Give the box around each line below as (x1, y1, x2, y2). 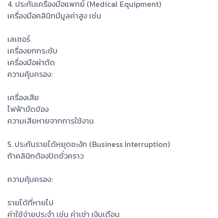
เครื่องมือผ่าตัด (7, 56, 55, 69)
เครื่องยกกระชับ (7, 45, 57, 57)
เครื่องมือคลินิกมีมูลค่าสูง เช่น (7, 10, 101, 22)
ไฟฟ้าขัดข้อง (7, 103, 49, 115)
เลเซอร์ (7, 33, 30, 45)
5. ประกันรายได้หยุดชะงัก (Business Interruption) (7, 138, 170, 150)
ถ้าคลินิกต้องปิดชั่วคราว (7, 150, 84, 162)
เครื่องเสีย (7, 91, 39, 104)
